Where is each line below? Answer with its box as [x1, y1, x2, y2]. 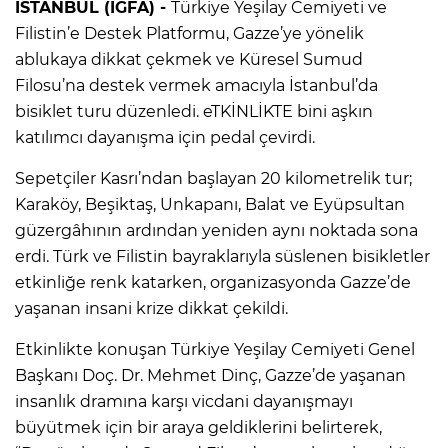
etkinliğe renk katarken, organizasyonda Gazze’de [15, 272, 411, 292]
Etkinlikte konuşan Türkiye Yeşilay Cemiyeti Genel [15, 339, 415, 359]
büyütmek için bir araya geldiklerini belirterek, [15, 417, 382, 437]
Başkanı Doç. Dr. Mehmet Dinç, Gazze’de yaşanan [15, 365, 406, 385]
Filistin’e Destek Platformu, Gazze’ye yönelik [15, 23, 364, 43]
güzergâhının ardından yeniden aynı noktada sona [15, 220, 418, 240]
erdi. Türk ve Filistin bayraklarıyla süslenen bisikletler [15, 246, 430, 266]
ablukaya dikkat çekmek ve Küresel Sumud [15, 49, 363, 69]
